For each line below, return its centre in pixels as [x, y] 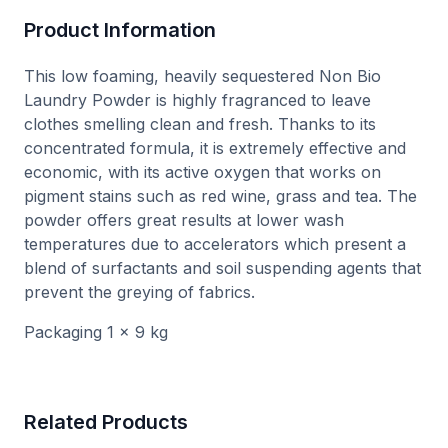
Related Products [106, 421]
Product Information [120, 29]
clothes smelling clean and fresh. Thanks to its [200, 123]
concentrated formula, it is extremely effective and [215, 147]
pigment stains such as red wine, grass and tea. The [220, 195]
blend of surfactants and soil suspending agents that [222, 267]
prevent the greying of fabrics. [139, 291]
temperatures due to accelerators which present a [215, 243]
